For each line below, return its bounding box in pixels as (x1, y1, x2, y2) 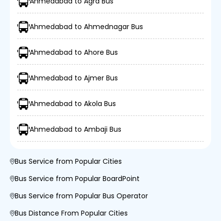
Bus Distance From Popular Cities (15, 208, 128, 218)
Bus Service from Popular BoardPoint (15, 174, 140, 184)
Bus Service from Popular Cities (15, 156, 122, 166)
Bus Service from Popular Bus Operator (15, 191, 148, 201)
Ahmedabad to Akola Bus (30, 99, 116, 109)
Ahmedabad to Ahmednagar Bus (30, 22, 143, 32)
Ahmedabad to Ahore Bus (30, 47, 118, 57)
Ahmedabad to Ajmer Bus (30, 73, 118, 83)
